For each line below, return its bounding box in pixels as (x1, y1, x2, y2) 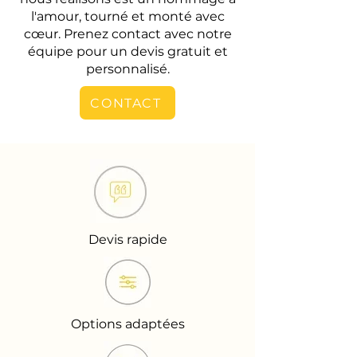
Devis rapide (88, 232, 167, 247)
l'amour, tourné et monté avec (30, 9, 225, 24)
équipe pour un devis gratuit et (27, 44, 228, 59)
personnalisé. (85, 61, 170, 76)
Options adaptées (70, 316, 185, 331)
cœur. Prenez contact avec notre (23, 26, 232, 41)
